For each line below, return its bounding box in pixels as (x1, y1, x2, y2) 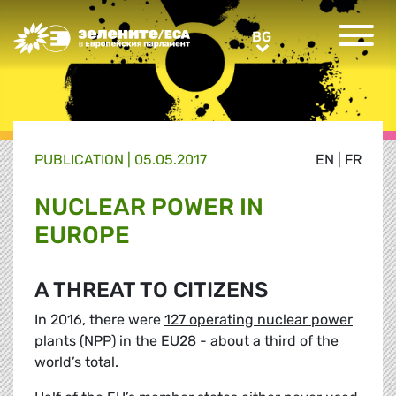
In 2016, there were (34, 311, 164, 329)
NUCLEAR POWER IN (34, 193, 263, 222)
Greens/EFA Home (12, 23, 134, 40)
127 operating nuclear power (164, 311, 353, 329)
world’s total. (34, 354, 118, 371)
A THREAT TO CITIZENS (34, 278, 268, 303)
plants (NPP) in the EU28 (34, 332, 196, 350)
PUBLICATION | (34, 151, 134, 169)
